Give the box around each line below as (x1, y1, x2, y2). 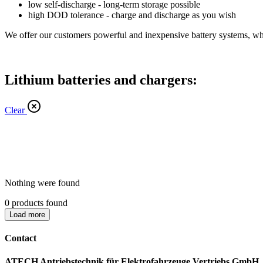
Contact (5, 233, 36, 244)
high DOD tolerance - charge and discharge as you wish (28, 9, 236, 20)
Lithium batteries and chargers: (5, 72, 197, 87)
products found (9, 198, 68, 208)
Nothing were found (5, 178, 80, 188)
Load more (9, 210, 45, 220)
